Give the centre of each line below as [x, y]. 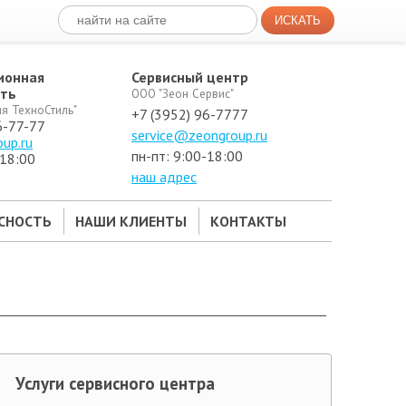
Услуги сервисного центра [115, 383]
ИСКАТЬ [297, 20]
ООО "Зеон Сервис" [183, 93]
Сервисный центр [190, 77]
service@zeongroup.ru [199, 135]
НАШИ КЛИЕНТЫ [130, 221]
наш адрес [164, 177]
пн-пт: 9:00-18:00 [187, 156]
